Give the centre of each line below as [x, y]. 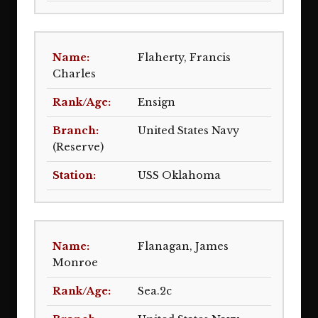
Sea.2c [155, 291]
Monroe [75, 263]
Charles [74, 74]
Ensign [157, 102]
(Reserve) [78, 147]
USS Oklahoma [179, 175]
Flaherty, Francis [184, 57]
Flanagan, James [183, 246]
